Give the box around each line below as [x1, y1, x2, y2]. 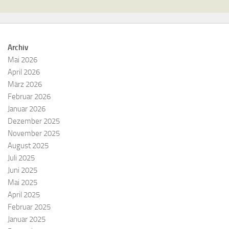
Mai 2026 [8, 55, 37, 65]
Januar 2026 [8, 104, 45, 114]
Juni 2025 [8, 166, 37, 175]
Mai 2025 [8, 178, 37, 188]
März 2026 [8, 80, 42, 89]
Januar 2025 [8, 215, 45, 224]
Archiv [8, 43, 28, 53]
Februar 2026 [8, 92, 51, 102]
